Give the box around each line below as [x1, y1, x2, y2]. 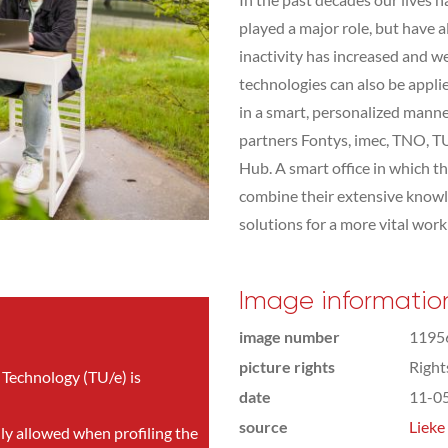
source [239, 417, 288, 436]
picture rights [239, 357, 335, 376]
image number [239, 327, 340, 346]
